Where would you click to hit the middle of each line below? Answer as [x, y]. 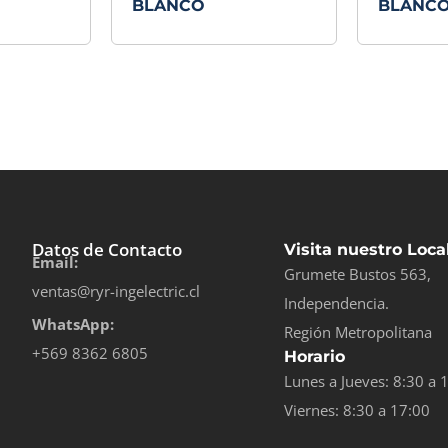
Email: [54, 262]
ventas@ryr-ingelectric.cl [115, 291]
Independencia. [336, 303]
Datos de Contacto [106, 250]
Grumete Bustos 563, [357, 274]
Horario [314, 357]
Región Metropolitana [358, 332]
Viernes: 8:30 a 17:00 [357, 410]
